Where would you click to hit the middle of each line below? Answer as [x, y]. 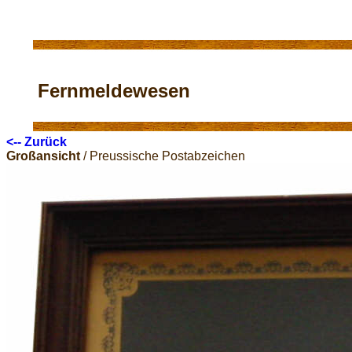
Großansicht [43, 156]
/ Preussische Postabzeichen [163, 156]
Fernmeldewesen [114, 91]
